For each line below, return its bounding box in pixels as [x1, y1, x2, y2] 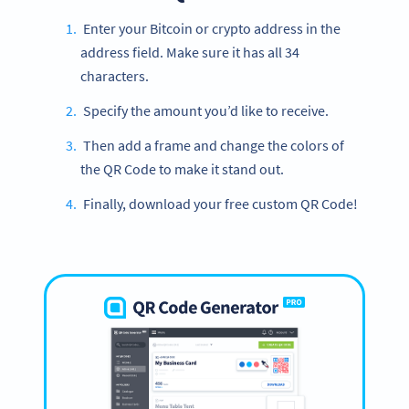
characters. [80, 67, 149, 86]
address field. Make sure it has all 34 [80, 43, 299, 62]
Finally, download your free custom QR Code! [79, 194, 358, 214]
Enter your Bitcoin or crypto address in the [79, 19, 341, 38]
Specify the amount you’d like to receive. [79, 101, 329, 121]
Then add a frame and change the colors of [79, 136, 344, 155]
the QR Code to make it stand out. [80, 160, 284, 179]
